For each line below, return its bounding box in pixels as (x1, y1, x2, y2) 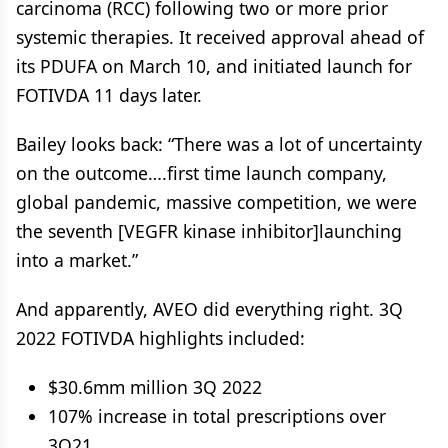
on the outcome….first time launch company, (16, 161, 387, 185)
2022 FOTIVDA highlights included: (16, 326, 305, 350)
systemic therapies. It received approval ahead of (16, 25, 424, 49)
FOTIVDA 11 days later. (16, 83, 202, 107)
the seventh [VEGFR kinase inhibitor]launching (16, 219, 402, 243)
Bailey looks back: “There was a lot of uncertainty (16, 132, 422, 156)
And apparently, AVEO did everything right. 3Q (16, 297, 403, 321)
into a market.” (16, 248, 138, 272)
